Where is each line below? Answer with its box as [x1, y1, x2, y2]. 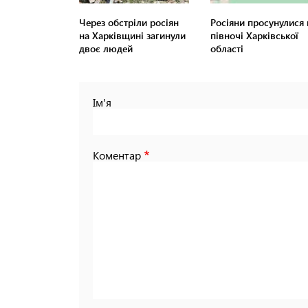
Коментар [93, 148, 141, 163]
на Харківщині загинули [79, 29, 186, 43]
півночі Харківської [210, 29, 298, 43]
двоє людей [79, 42, 133, 56]
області [210, 42, 243, 56]
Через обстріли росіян [79, 16, 179, 30]
